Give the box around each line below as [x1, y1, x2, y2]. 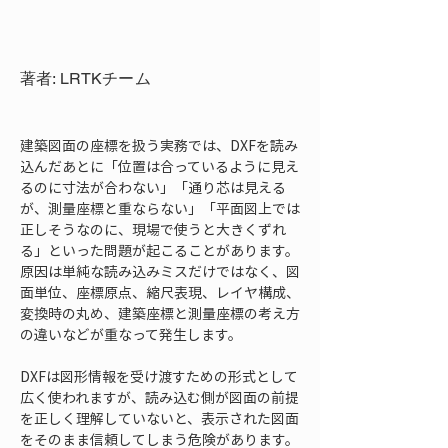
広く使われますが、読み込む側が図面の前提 [20, 387, 299, 407]
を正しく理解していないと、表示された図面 [20, 408, 299, 428]
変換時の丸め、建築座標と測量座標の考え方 [20, 303, 300, 323]
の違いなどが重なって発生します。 [20, 324, 242, 344]
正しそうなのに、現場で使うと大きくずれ [20, 219, 286, 239]
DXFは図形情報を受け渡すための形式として [20, 366, 298, 386]
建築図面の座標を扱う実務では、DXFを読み [20, 135, 298, 155]
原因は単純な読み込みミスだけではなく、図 [20, 261, 300, 281]
